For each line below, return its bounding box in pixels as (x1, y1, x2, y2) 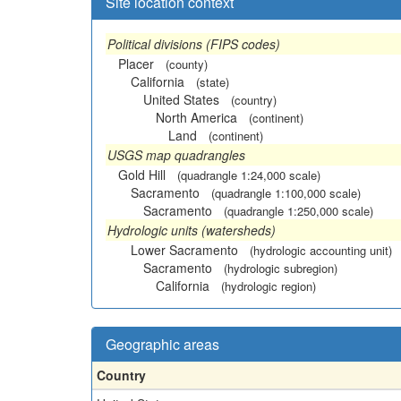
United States (143, 90, 219, 108)
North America (156, 108, 237, 126)
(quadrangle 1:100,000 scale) (211, 184, 361, 201)
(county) (166, 55, 208, 73)
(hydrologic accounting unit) (250, 242, 392, 259)
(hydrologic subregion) (224, 260, 337, 277)
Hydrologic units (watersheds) (107, 221, 276, 239)
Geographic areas (106, 334, 219, 354)
